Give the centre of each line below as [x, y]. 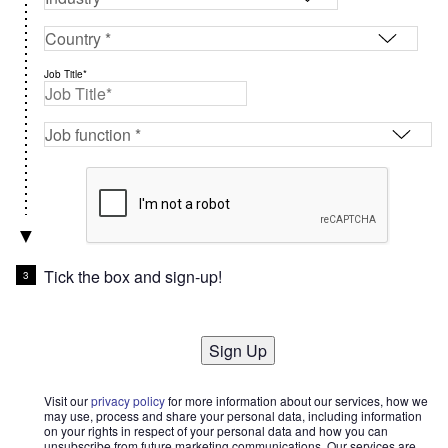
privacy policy [128, 400]
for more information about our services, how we [296, 400]
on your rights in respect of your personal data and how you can [216, 430]
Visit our [67, 400]
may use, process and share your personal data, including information [233, 415]
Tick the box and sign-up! [133, 276]
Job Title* [65, 74]
